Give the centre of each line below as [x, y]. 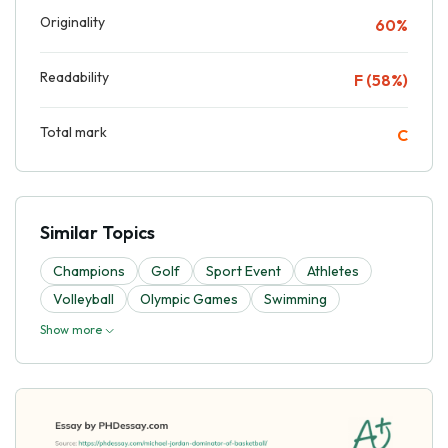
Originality [72, 21]
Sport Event [243, 270]
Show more [72, 329]
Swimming [295, 298]
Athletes [333, 270]
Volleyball [83, 298]
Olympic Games [189, 298]
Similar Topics [97, 232]
